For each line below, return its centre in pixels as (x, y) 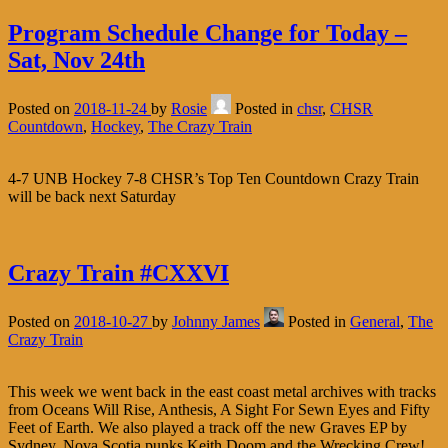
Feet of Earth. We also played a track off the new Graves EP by (207, 427)
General (375, 321)
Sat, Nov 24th (76, 59)
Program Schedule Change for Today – (207, 32)
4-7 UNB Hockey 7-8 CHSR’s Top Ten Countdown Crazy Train (213, 178)
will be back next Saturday (92, 196)
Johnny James (216, 321)
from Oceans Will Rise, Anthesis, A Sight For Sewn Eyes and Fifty (219, 409)
